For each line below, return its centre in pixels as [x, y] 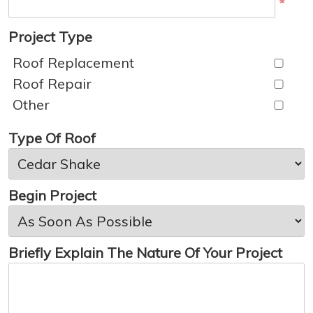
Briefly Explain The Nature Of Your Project [145, 253]
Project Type [50, 37]
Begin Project [52, 196]
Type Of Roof [52, 138]
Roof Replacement [73, 63]
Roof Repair [52, 84]
